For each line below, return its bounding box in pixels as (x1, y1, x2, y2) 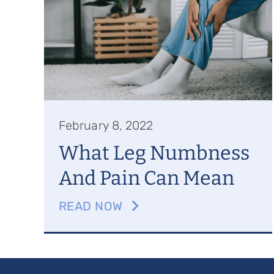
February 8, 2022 (58, 118, 154, 133)
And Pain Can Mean (58, 166, 234, 190)
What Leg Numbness (58, 141, 250, 165)
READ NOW (58, 199, 123, 213)
